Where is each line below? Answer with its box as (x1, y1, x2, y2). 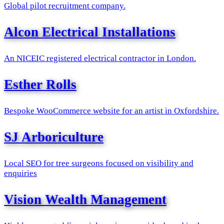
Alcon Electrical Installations (4, 24, 175, 39)
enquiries (4, 168, 37, 178)
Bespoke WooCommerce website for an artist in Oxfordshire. (4, 105, 219, 115)
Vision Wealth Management (4, 191, 166, 207)
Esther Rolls (4, 76, 76, 92)
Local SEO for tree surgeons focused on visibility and (4, 158, 193, 168)
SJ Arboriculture (4, 129, 103, 144)
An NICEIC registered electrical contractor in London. (4, 53, 196, 63)
